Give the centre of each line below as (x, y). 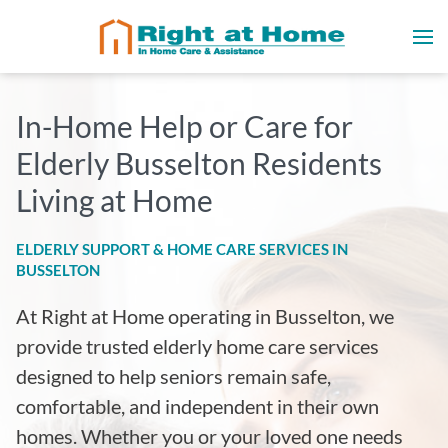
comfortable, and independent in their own (197, 406)
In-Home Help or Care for (184, 126)
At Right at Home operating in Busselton (188, 316)
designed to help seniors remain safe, (173, 376)
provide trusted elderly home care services (197, 346)
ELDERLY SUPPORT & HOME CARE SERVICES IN (182, 249)
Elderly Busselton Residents (199, 163)
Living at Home (114, 200)
